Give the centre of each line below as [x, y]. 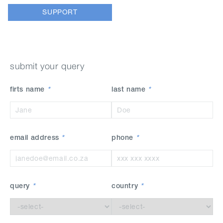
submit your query [47, 66]
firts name [29, 90]
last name [130, 90]
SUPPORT [60, 12]
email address [36, 138]
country [126, 186]
